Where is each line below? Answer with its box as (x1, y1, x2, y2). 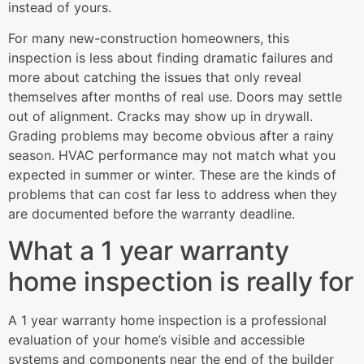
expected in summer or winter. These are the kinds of (8, 167, 336, 184)
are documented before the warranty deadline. (8, 206, 295, 223)
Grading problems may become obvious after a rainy (8, 128, 334, 145)
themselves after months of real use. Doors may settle (8, 89, 342, 106)
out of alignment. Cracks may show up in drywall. (8, 108, 313, 125)
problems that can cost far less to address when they (8, 186, 337, 203)
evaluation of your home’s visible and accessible (8, 331, 305, 348)
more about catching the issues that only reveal (8, 69, 301, 86)
